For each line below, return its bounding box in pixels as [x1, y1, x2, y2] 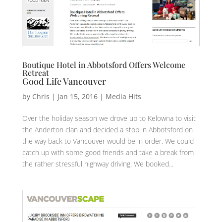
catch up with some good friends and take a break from [22, 148, 194, 158]
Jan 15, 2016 [57, 92, 98, 102]
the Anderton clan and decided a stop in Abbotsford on [22, 125, 193, 135]
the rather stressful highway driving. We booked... [22, 159, 173, 169]
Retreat [22, 67, 49, 78]
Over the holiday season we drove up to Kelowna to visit [22, 113, 196, 123]
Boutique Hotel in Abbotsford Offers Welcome [22, 59, 185, 70]
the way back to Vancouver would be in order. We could [22, 136, 194, 146]
